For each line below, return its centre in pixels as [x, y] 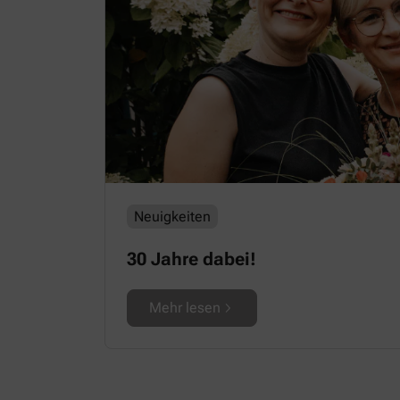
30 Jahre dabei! [192, 258]
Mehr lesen [185, 307]
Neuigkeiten [172, 216]
